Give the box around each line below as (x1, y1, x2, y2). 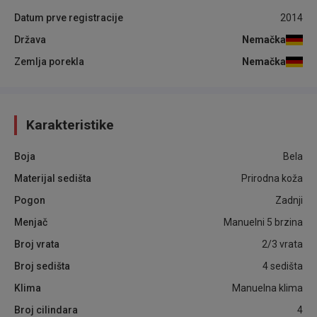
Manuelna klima (232, 282, 303, 294)
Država (14, 34, 46, 45)
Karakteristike (26, 117, 114, 133)
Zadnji (275, 195, 303, 206)
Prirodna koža (241, 173, 303, 184)
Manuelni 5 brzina (224, 217, 303, 228)
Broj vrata (14, 238, 59, 250)
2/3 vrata (262, 238, 303, 250)
